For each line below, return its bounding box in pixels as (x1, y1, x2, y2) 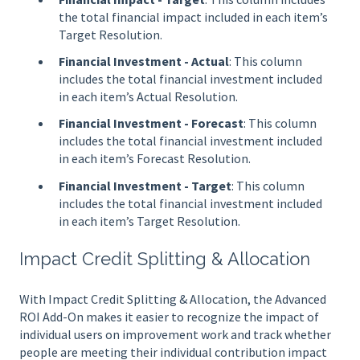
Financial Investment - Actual (59, 53, 229, 70)
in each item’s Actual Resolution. (59, 88, 238, 105)
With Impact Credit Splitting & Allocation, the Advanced (19, 290, 326, 307)
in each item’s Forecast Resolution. (59, 150, 251, 167)
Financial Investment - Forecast (59, 115, 243, 132)
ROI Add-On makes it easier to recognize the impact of (19, 308, 319, 325)
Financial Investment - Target (59, 177, 231, 194)
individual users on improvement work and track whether (19, 325, 331, 342)
